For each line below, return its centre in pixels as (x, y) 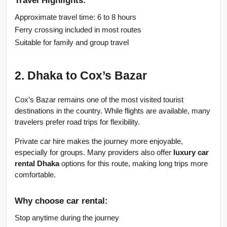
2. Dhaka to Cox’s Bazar (81, 76)
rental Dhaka (37, 164)
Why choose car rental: (61, 200)
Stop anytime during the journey (67, 218)
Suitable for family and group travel (72, 43)
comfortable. (35, 175)
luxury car (191, 153)
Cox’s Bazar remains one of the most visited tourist (99, 100)
